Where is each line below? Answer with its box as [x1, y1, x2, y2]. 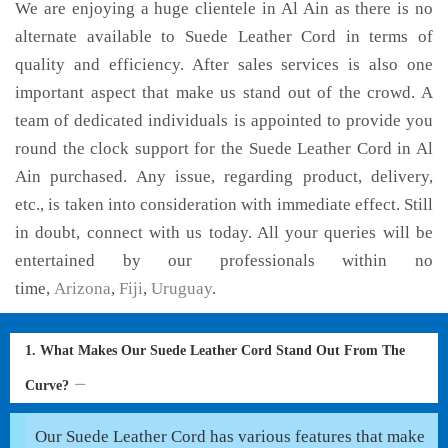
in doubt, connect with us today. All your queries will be [15, 223, 433, 242]
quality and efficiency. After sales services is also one [15, 55, 433, 74]
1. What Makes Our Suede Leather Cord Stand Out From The [25, 343, 405, 358]
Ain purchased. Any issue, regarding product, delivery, [15, 167, 433, 186]
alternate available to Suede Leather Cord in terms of [15, 27, 433, 46]
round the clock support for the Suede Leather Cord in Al [15, 139, 433, 158]
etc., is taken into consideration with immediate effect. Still [15, 195, 433, 214]
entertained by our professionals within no [15, 251, 433, 270]
